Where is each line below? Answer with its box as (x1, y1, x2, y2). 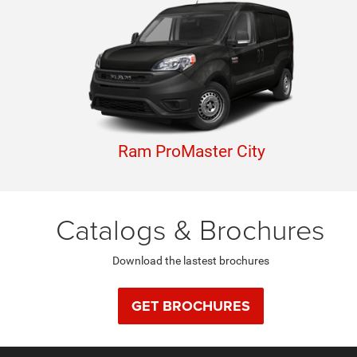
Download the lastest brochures (112, 254, 269, 267)
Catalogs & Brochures (56, 209, 325, 249)
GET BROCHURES (131, 296, 250, 316)
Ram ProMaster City (117, 142, 265, 161)
